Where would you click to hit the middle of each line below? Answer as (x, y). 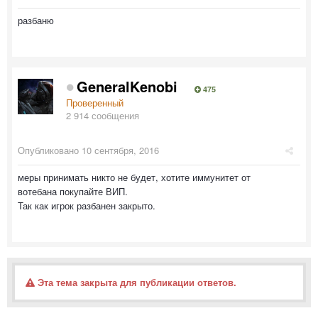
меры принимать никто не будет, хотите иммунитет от (134, 177)
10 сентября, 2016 (120, 150)
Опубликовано (50, 150)
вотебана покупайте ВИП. (73, 191)
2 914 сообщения (103, 115)
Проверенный (95, 102)
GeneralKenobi (127, 86)
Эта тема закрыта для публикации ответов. (136, 282)
